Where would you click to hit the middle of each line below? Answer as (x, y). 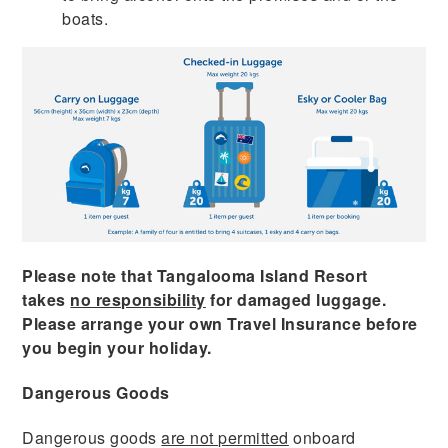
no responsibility (138, 299)
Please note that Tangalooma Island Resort (195, 275)
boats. (85, 18)
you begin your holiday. (117, 347)
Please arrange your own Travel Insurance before (220, 323)
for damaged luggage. (296, 299)
